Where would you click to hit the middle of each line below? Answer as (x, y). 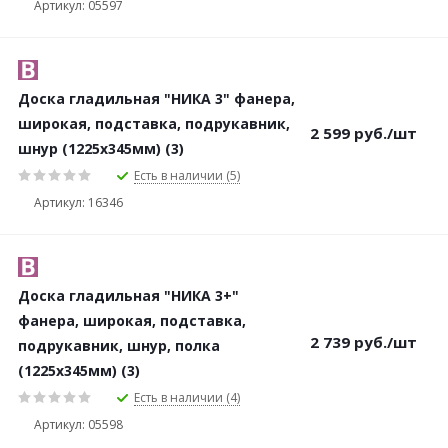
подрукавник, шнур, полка (119, 345)
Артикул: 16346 (78, 202)
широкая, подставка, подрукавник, (154, 123)
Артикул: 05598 (78, 424)
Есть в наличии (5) (187, 175)
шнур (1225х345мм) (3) (101, 148)
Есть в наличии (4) (187, 397)
